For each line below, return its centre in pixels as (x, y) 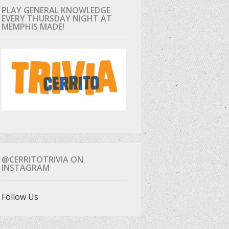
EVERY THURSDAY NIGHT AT (56, 18)
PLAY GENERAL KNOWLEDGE (56, 10)
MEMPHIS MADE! (33, 26)
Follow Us (20, 197)
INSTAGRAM (25, 168)
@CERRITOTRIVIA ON (42, 160)
